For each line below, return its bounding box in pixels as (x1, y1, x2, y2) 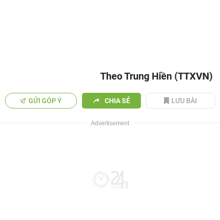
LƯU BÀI (171, 97, 197, 105)
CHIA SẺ (104, 97, 130, 105)
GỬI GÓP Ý (28, 97, 62, 105)
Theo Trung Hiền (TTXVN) (100, 70, 213, 82)
